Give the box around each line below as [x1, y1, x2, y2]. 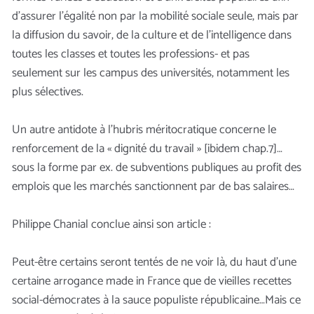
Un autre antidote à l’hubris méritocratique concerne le [12, 119, 276, 139]
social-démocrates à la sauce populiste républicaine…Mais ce [12, 289, 301, 310]
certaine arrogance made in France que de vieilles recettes [12, 271, 292, 291]
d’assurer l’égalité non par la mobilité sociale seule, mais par [12, 6, 299, 26]
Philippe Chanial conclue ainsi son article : [12, 214, 211, 234]
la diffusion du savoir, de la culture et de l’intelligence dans [12, 25, 292, 45]
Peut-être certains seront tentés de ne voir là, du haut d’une [12, 252, 296, 272]
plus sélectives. [12, 81, 83, 102]
